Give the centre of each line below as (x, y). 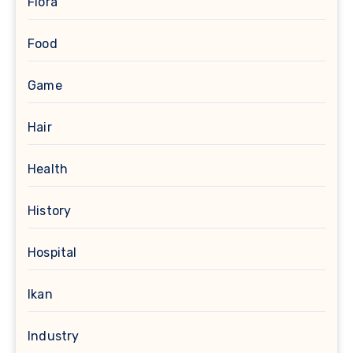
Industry (54, 336)
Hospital (52, 253)
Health (48, 169)
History (50, 211)
